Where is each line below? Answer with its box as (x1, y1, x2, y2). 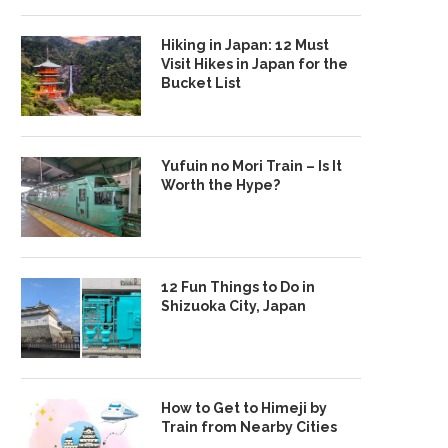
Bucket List (161, 75, 241, 91)
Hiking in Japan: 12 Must (161, 37, 329, 53)
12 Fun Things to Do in (161, 279, 315, 295)
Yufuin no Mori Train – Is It (161, 158, 342, 174)
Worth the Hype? (161, 177, 280, 193)
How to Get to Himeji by (161, 400, 327, 416)
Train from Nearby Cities (161, 419, 337, 435)
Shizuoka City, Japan (161, 298, 306, 314)
